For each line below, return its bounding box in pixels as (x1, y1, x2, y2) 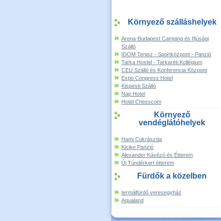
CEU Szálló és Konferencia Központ (121, 67, 207, 73)
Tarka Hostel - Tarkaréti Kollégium (121, 59, 202, 65)
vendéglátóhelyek (139, 118, 205, 127)
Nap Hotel (121, 91, 145, 97)
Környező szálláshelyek (127, 18, 217, 26)
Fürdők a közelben (137, 172, 207, 180)
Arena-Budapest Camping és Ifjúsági (121, 36, 209, 41)
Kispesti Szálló (121, 83, 156, 89)
